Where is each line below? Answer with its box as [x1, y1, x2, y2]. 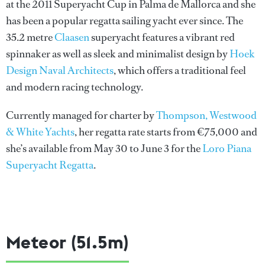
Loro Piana [202, 141, 251, 156]
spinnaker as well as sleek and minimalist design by [6, 47, 230, 62]
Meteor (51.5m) [6, 231, 129, 254]
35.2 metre [6, 30, 54, 45]
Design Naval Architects [6, 63, 114, 78]
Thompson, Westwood [156, 108, 257, 123]
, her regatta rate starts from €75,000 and [75, 125, 257, 140]
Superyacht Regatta [6, 158, 93, 173]
